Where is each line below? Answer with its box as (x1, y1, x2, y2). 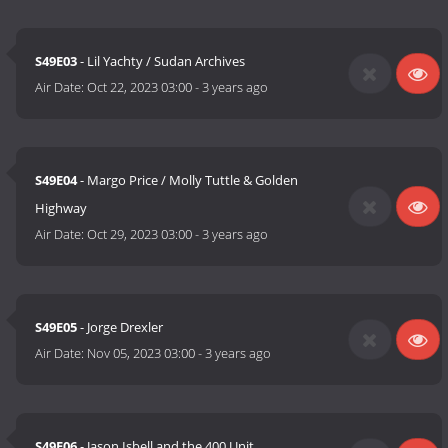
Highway (35, 199, 88, 218)
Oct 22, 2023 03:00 (87, 78, 193, 97)
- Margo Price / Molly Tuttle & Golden (77, 171, 299, 190)
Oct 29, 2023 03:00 (87, 225, 193, 244)
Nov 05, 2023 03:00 (87, 344, 196, 363)
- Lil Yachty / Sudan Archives (77, 52, 246, 71)
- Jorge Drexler (77, 318, 164, 337)
